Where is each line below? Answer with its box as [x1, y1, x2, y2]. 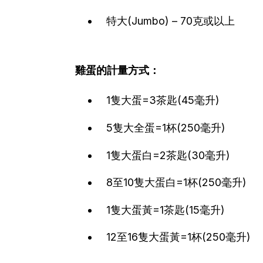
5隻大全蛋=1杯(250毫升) [103, 122, 225, 134]
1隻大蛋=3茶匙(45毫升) [103, 94, 220, 107]
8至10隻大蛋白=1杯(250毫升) [103, 176, 247, 189]
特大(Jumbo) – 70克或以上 [103, 14, 235, 27]
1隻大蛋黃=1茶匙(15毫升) [103, 203, 225, 216]
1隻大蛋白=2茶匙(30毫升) [103, 149, 230, 161]
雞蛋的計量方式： [75, 63, 160, 76]
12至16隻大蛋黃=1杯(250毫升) [103, 231, 251, 244]
